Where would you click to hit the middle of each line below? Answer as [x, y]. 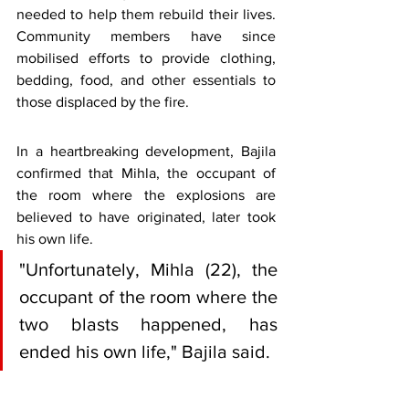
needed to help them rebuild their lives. [146, 14]
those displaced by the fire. [103, 101]
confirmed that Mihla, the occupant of [146, 173]
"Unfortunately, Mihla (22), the [148, 269]
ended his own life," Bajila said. [145, 351]
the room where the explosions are [146, 194]
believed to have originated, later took [146, 216]
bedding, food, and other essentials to [146, 79]
